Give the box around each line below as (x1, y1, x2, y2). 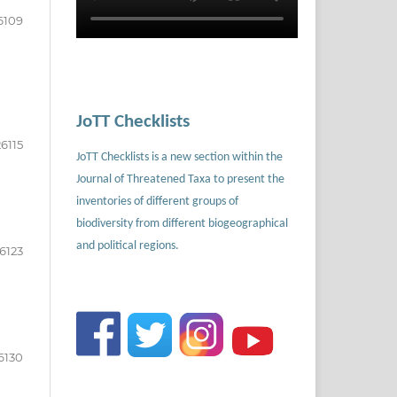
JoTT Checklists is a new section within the (76, 150, 283, 164)
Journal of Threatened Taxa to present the (76, 172, 284, 186)
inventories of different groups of (76, 194, 238, 208)
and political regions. (76, 238, 179, 253)
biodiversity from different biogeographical (76, 216, 288, 230)
